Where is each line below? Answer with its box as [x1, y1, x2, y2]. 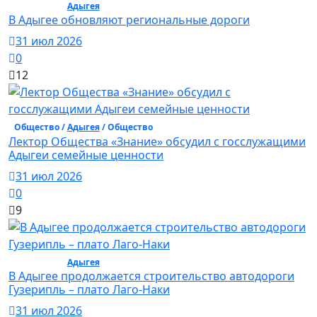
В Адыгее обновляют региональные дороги [8, 12, 250, 28]
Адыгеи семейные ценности [8, 146, 163, 163]
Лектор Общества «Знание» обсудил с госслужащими [8, 133, 306, 149]
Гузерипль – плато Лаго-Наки [8, 281, 170, 297]
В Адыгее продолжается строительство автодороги [8, 267, 294, 284]
